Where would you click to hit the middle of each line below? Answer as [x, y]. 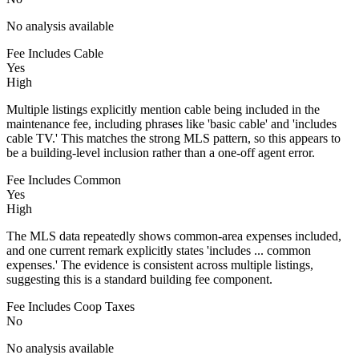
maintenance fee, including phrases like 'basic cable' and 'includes [171, 123]
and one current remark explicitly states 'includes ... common [159, 250]
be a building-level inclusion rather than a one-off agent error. [161, 152]
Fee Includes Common [64, 179]
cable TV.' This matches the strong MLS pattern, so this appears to [173, 138]
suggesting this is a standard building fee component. [139, 279]
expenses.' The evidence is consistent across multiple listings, [160, 264]
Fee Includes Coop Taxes [71, 306]
